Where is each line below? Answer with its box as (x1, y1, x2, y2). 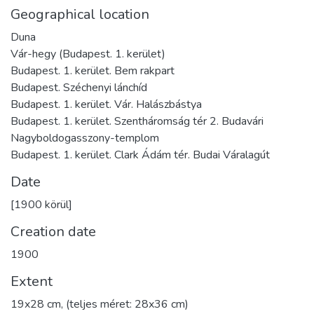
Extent (11, 271, 53, 291)
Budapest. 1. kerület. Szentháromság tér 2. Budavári (11, 113, 264, 129)
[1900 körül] (11, 196, 72, 212)
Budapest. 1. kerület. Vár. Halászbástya (11, 96, 202, 112)
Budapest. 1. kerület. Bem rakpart (11, 62, 175, 78)
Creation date (11, 221, 96, 241)
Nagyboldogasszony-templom (11, 130, 159, 146)
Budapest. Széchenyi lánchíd (11, 79, 147, 95)
